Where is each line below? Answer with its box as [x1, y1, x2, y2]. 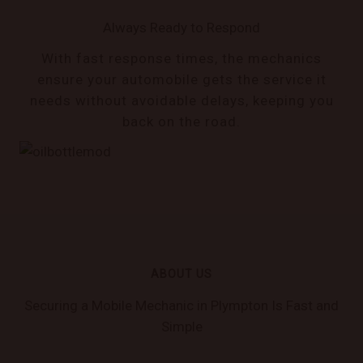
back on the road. [122, 113, 241, 130]
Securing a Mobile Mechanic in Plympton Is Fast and [24, 297, 339, 314]
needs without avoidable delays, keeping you [29, 92, 334, 109]
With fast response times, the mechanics [41, 49, 322, 66]
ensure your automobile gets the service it [36, 70, 327, 88]
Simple [160, 318, 203, 335]
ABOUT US [151, 267, 212, 281]
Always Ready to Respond [103, 19, 260, 36]
